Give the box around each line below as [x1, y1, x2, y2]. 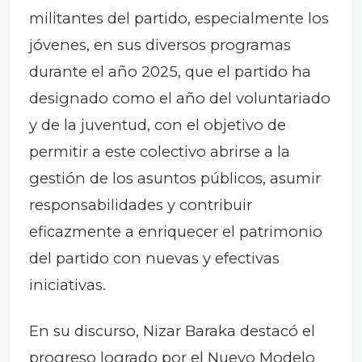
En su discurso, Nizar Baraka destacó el [29, 322, 315, 341]
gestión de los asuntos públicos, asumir [29, 169, 321, 188]
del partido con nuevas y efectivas [29, 249, 280, 268]
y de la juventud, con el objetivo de [29, 116, 286, 135]
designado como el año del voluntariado [29, 89, 330, 108]
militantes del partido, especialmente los [29, 9, 329, 28]
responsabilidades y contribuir [29, 196, 252, 215]
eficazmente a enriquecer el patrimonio [29, 222, 322, 242]
